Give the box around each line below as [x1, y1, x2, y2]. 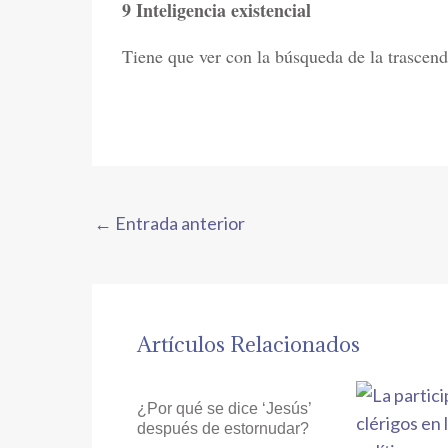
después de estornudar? [137, 420, 309, 438]
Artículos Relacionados [137, 331, 360, 359]
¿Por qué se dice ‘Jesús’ [137, 400, 311, 418]
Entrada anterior [112, 212, 245, 235]
